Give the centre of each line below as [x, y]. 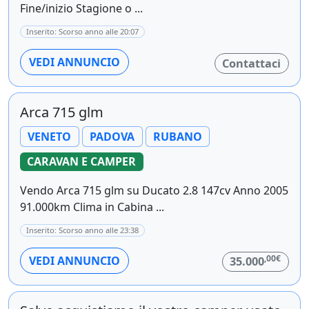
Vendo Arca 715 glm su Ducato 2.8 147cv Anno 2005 [154, 190]
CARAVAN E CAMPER [82, 162]
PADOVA [112, 137]
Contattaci [252, 64]
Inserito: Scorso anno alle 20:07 [82, 32]
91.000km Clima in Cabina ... [92, 207]
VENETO [50, 137]
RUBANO [177, 137]
